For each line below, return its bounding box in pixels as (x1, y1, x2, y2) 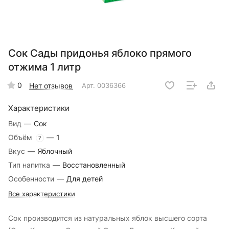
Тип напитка (8, 161, 52, 170)
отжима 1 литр (8, 61, 81, 74)
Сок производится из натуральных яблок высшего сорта (8, 214, 207, 223)
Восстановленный (62, 161, 125, 170)
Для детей (66, 174, 103, 184)
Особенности (8, 174, 56, 184)
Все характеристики (8, 190, 75, 198)
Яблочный (37, 147, 72, 156)
